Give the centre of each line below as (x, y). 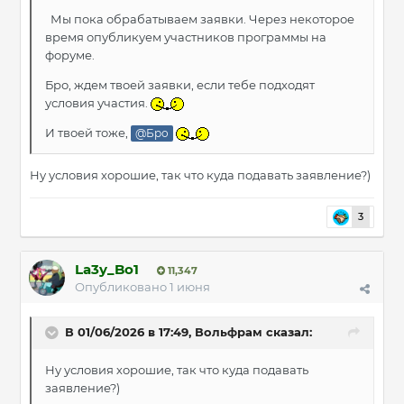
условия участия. (98, 103)
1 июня (190, 287)
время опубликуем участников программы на (186, 37)
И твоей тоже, (88, 133)
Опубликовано (122, 287)
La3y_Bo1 (107, 270)
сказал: (287, 332)
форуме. (71, 55)
